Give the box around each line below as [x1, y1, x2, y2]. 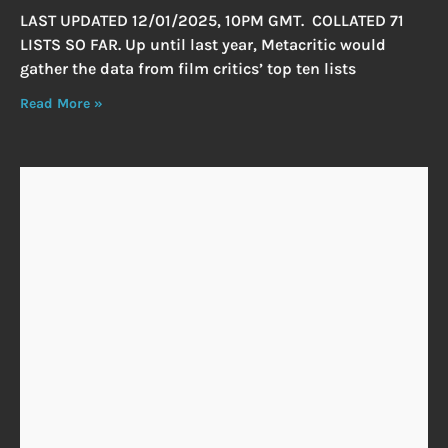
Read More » [20, 95, 103, 113]
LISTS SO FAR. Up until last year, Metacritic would [20, 35, 386, 55]
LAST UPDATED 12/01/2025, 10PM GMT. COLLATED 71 [20, 11, 404, 31]
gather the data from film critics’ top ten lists [20, 59, 356, 79]
